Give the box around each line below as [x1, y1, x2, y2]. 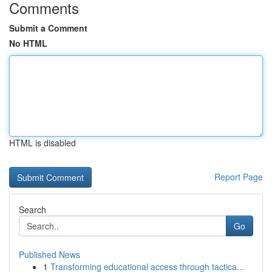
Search [19, 203, 46, 216]
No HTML [9, 37, 47, 49]
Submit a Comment [9, 22, 87, 34]
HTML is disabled [9, 137, 76, 149]
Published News [19, 248, 80, 260]
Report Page [214, 171, 263, 183]
